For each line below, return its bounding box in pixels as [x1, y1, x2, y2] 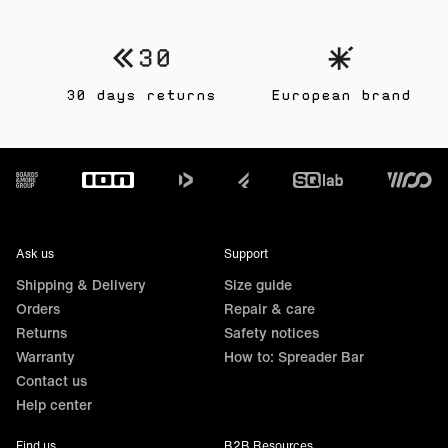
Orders [16, 297, 60, 319]
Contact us [16, 369, 87, 391]
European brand [271, 88, 411, 103]
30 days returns [66, 88, 216, 103]
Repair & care [223, 297, 315, 319]
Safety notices [223, 321, 319, 343]
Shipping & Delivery [16, 273, 146, 295]
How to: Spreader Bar [223, 345, 364, 367]
